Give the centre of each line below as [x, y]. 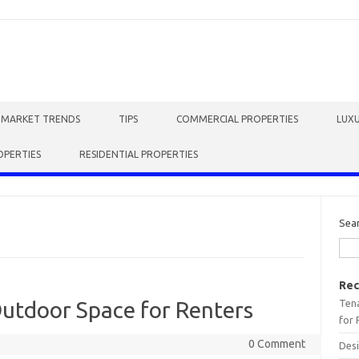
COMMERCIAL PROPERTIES [237, 119]
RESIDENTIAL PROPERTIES [139, 154]
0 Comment [276, 344]
